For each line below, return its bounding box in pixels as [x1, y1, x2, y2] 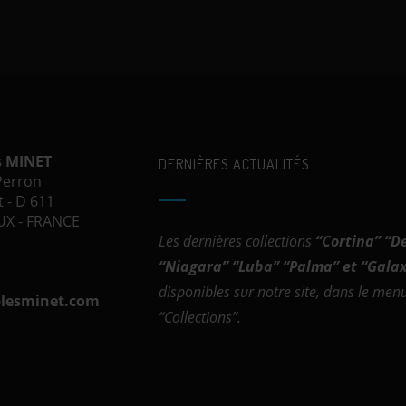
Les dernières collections [158, 231, 315, 251]
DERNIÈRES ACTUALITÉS [158, 155, 310, 173]
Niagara [164, 256, 222, 276]
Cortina [321, 231, 374, 251]
